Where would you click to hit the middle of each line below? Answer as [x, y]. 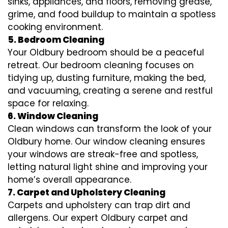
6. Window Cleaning [53, 116]
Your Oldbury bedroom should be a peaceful [106, 52]
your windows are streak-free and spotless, [103, 154]
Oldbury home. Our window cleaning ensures [106, 141]
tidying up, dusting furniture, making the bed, [107, 78]
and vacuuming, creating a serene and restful [110, 91]
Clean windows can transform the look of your [110, 129]
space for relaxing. [48, 103]
